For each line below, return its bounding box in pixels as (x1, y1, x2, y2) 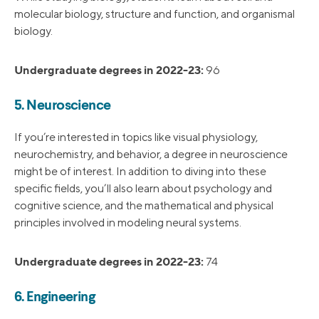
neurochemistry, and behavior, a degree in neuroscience (14, 147, 288, 162)
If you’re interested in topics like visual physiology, (14, 130, 258, 145)
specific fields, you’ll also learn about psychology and (14, 182, 272, 196)
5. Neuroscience (14, 99, 111, 114)
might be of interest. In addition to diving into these (14, 164, 266, 179)
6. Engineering (14, 291, 95, 305)
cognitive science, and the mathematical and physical (14, 199, 273, 213)
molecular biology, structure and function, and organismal (14, 7, 295, 21)
